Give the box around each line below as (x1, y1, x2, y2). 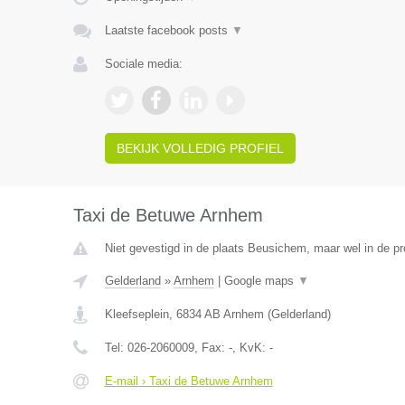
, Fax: (193, 341, 229, 354)
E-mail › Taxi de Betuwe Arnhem (104, 374, 273, 388)
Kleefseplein (104, 307, 169, 321)
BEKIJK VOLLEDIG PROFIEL (116, 141, 284, 155)
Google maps (223, 274, 297, 287)
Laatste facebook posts (104, 24, 231, 37)
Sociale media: (104, 57, 183, 71)
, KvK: (231, 341, 269, 354)
